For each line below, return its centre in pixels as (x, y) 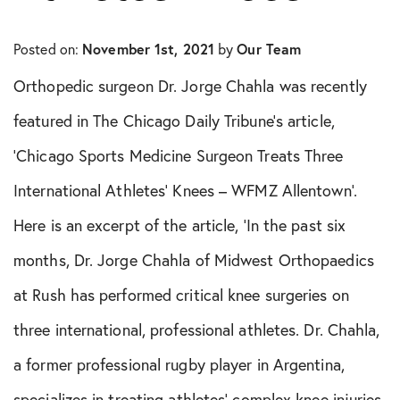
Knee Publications (117, 118)
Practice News (106, 311)
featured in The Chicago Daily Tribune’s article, (174, 121)
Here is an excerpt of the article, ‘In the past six (180, 225)
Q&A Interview (108, 359)
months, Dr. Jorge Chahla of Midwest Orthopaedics (194, 260)
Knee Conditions (113, 70)
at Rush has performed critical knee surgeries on (181, 295)
